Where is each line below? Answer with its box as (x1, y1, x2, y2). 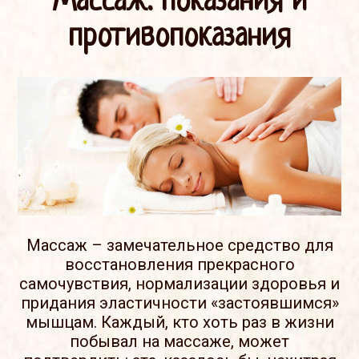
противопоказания (68, 20, 291, 54)
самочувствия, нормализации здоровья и (19, 274, 340, 294)
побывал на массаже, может (70, 332, 289, 352)
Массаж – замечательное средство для (26, 236, 333, 256)
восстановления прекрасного (64, 255, 295, 275)
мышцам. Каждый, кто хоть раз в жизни (25, 313, 334, 333)
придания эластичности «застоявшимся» (20, 293, 339, 313)
